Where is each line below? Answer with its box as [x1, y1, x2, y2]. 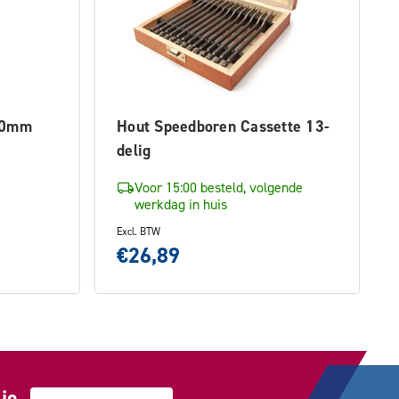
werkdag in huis [134, 195, 227, 213]
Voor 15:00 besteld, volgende [134, 178, 303, 196]
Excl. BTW [117, 224, 160, 238]
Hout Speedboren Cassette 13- [117, 116, 330, 136]
